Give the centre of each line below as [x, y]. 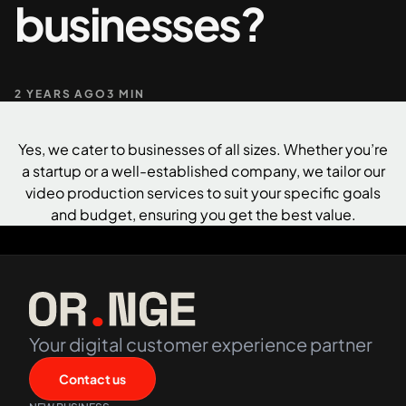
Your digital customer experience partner [201, 343]
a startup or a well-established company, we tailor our [203, 171]
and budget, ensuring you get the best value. [203, 214]
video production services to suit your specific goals [203, 193]
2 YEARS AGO [61, 94]
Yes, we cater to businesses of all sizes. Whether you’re [203, 149]
